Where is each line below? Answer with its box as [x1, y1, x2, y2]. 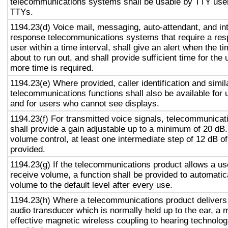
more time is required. [10, 63, 94, 73]
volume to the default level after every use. [10, 180, 173, 190]
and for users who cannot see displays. [10, 98, 159, 108]
